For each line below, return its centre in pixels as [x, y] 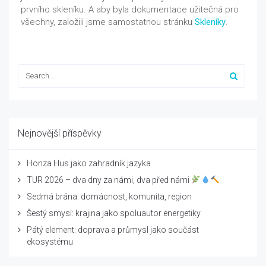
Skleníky [210, 22]
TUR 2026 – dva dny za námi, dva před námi [109, 180]
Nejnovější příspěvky [60, 133]
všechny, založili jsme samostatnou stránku [108, 22]
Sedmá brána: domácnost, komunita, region [109, 196]
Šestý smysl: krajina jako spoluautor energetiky [114, 213]
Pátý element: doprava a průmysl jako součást [113, 229]
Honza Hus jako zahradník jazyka [89, 163]
